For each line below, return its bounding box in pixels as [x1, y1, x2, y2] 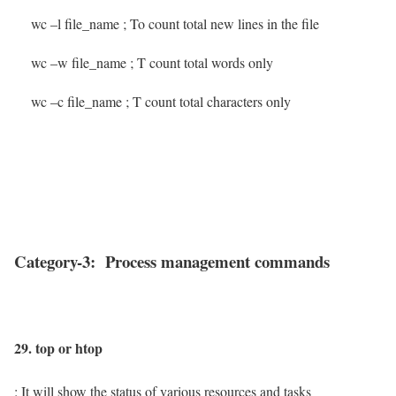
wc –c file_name [14, 92, 122, 111]
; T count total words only [130, 53, 273, 72]
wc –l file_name [14, 14, 123, 34]
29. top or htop [14, 338, 103, 359]
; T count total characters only [126, 92, 291, 111]
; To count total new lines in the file [123, 14, 319, 34]
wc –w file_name [14, 53, 126, 72]
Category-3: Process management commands [14, 249, 330, 274]
